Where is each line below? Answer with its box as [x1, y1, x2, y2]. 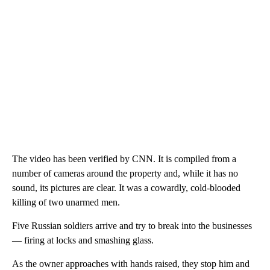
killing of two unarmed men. [12, 197, 120, 208]
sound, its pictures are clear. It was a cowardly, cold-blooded [12, 183, 240, 193]
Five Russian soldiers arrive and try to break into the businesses [12, 221, 252, 231]
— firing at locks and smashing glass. [12, 235, 154, 246]
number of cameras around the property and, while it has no [12, 168, 238, 179]
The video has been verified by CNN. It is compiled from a [12, 154, 236, 165]
